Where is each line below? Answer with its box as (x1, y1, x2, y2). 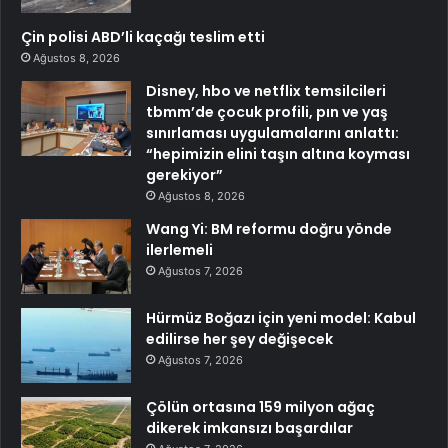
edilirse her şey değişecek (146, 328, 333, 349)
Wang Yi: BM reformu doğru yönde (146, 218, 392, 239)
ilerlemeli (146, 239, 213, 260)
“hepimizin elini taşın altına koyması (146, 143, 410, 164)
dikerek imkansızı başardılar (146, 417, 353, 438)
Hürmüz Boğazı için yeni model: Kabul (146, 307, 416, 328)
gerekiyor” (146, 164, 223, 185)
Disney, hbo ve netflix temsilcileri (146, 80, 386, 101)
